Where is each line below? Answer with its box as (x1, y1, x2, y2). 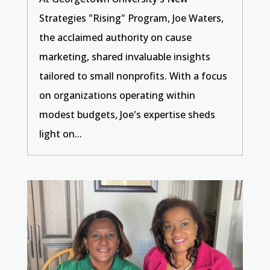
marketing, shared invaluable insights (39, 50, 210, 64)
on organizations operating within (39, 89, 195, 102)
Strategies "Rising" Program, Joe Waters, (39, 11, 224, 25)
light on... (39, 127, 82, 141)
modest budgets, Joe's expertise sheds (39, 108, 215, 122)
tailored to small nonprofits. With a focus (39, 69, 227, 83)
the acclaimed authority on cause (39, 31, 192, 45)
